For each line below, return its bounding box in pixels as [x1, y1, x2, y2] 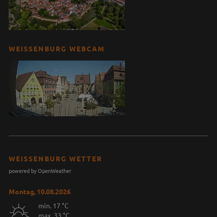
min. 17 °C [38, 201, 69, 210]
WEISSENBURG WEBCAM [8, 44, 98, 53]
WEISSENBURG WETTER [8, 154, 97, 163]
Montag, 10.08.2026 [8, 187, 71, 196]
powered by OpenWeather [8, 166, 71, 174]
